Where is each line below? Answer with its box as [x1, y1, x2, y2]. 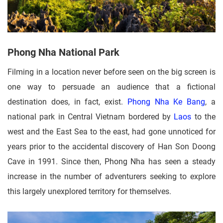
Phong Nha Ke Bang [127, 97, 206, 107]
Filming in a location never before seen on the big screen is [7, 67, 216, 77]
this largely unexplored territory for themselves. [7, 187, 171, 197]
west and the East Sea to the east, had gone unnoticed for [7, 127, 216, 137]
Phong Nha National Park [7, 46, 119, 59]
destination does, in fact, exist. [7, 97, 127, 107]
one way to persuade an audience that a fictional [7, 82, 216, 92]
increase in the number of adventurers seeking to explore [7, 172, 216, 182]
